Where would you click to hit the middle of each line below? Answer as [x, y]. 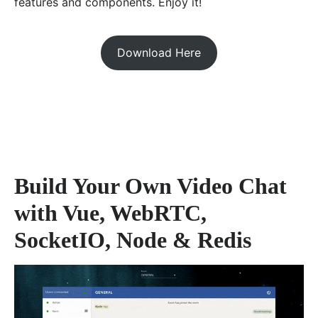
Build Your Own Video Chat [150, 186]
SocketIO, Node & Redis [133, 240]
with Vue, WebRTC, [110, 213]
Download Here [159, 53]
